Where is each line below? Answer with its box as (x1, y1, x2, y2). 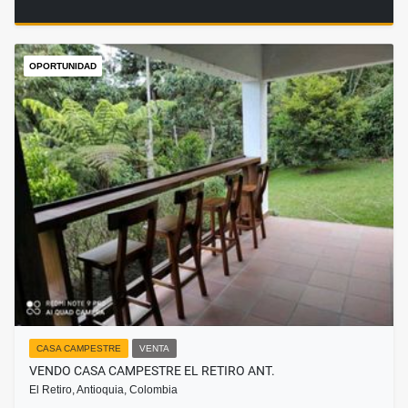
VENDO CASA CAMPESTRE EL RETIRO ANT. (29, 363, 275, 379)
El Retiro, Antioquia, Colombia (29, 383, 178, 397)
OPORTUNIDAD (29, 61, 97, 72)
